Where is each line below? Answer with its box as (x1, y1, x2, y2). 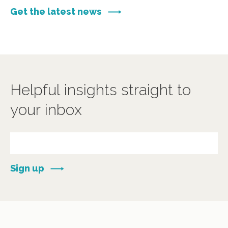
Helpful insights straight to (10, 81, 191, 99)
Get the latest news (10, 6, 102, 17)
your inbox (10, 101, 82, 119)
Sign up (10, 163, 44, 174)
